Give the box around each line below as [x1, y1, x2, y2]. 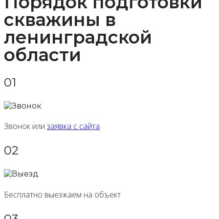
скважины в [4, 9, 116, 31]
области [4, 44, 81, 66]
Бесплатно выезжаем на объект [4, 189, 121, 200]
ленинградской [4, 26, 152, 48]
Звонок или [4, 121, 47, 132]
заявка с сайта [47, 121, 100, 132]
